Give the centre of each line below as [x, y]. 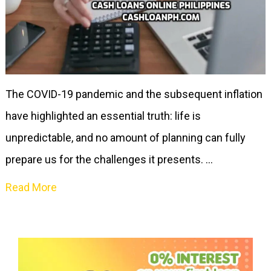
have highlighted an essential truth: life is [103, 116]
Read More [31, 188]
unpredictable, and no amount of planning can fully [125, 138]
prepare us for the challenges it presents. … [109, 160]
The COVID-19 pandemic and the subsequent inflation [134, 94]
